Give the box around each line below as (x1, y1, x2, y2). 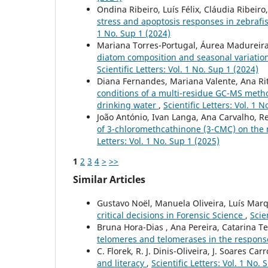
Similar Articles (73, 173, 145, 187)
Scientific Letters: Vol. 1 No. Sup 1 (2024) (97, 63, 258, 75)
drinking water (97, 99, 159, 111)
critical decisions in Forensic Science (97, 209, 245, 221)
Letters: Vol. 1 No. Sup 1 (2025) (97, 135, 220, 147)
